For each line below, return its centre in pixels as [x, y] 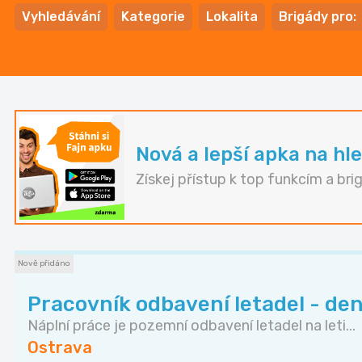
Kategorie [153, 17]
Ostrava [60, 348]
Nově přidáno [44, 264]
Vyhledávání [61, 17]
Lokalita [232, 17]
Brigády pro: [318, 17]
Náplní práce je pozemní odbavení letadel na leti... [192, 326]
